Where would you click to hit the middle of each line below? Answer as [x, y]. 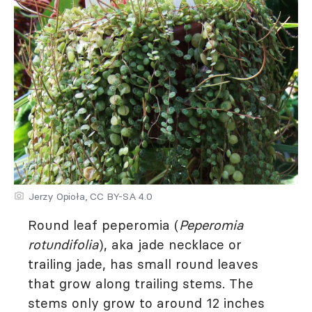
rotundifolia [63, 244]
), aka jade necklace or [170, 244]
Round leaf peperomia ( [103, 225]
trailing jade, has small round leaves [143, 264]
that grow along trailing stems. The [141, 283]
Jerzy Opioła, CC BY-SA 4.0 [91, 196]
